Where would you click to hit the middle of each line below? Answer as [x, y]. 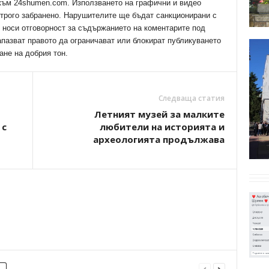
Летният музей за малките [159, 114]
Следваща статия [191, 98]
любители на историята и [162, 127]
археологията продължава [159, 139]
